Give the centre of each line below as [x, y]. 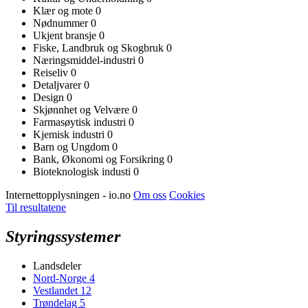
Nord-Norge [61, 278]
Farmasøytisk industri [81, 122]
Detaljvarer [58, 85]
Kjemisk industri [70, 134]
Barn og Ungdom [73, 146]
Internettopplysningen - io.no [69, 195]
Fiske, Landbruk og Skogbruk [100, 47]
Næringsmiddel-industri [86, 60]
